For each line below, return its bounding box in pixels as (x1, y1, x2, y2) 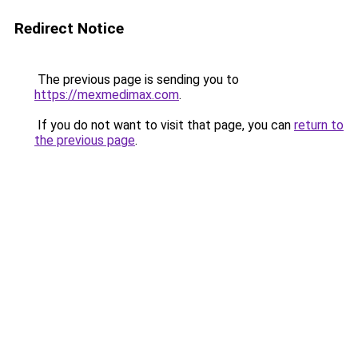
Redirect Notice (14, 19, 124, 38)
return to (294, 117, 344, 133)
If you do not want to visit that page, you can (34, 117, 294, 133)
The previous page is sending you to (34, 72, 239, 87)
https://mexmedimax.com (34, 87, 179, 102)
